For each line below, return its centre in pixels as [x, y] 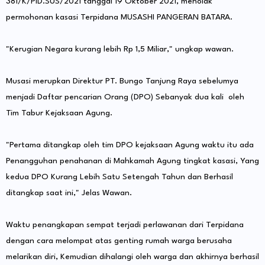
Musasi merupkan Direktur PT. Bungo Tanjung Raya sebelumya [122, 81]
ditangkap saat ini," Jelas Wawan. [69, 193]
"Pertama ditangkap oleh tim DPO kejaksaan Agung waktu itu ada [130, 145]
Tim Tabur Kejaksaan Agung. [59, 113]
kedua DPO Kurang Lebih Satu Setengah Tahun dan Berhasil [119, 177]
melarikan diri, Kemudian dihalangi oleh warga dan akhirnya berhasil [132, 257]
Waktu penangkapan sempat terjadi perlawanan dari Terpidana [125, 225]
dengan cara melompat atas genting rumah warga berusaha [119, 241]
